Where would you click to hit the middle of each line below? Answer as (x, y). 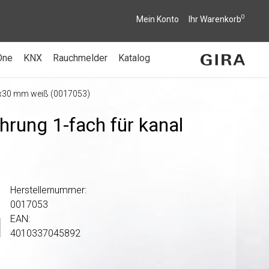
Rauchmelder (80, 58)
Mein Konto (158, 19)
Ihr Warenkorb (215, 19)
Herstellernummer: (49, 190)
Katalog (134, 58)
